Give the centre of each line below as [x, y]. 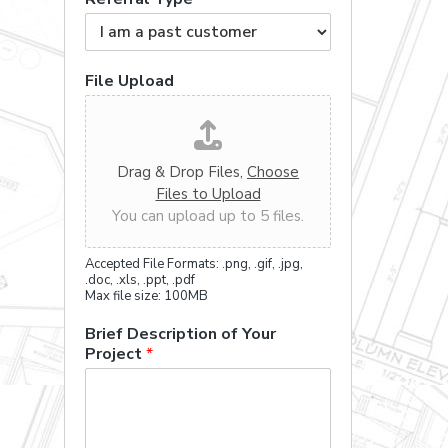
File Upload [129, 81]
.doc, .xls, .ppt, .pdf [140, 280]
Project [115, 354]
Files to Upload [208, 194]
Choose [273, 172]
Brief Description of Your [180, 334]
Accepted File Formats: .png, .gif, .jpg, [194, 264]
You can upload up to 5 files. [208, 216]
